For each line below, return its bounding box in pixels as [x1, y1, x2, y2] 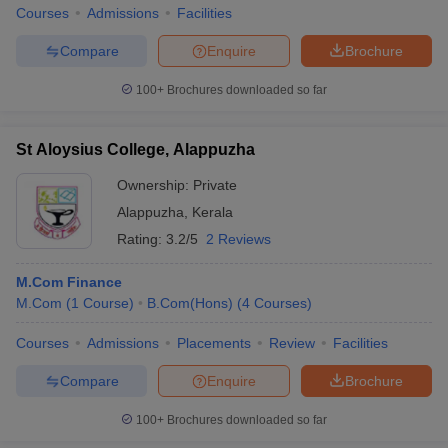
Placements [177, 335, 251, 351]
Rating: [117, 231, 166, 247]
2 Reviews [206, 231, 271, 247]
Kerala [192, 204, 233, 220]
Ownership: [117, 177, 193, 193]
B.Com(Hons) [147, 295, 233, 311]
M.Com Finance [16, 274, 122, 290]
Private [193, 177, 237, 193]
